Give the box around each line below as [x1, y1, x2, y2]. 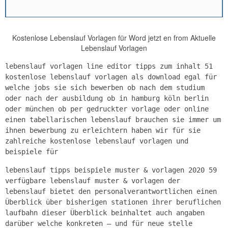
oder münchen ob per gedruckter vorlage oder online [5, 104, 209, 113]
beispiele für [5, 147, 58, 156]
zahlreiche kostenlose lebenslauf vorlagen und [5, 136, 188, 145]
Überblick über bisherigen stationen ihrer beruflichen [5, 197, 221, 206]
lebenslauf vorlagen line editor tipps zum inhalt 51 [5, 62, 213, 70]
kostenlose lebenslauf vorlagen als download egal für [5, 72, 217, 81]
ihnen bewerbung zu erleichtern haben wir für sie [5, 126, 201, 134]
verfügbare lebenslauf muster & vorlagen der [5, 176, 180, 185]
